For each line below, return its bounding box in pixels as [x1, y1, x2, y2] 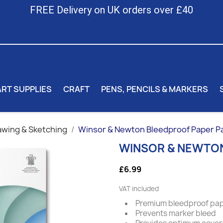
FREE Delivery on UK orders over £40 [30, 4, 193, 16]
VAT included [119, 184, 159, 193]
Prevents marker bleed [135, 208, 216, 219]
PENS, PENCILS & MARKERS [101, 83, 208, 95]
